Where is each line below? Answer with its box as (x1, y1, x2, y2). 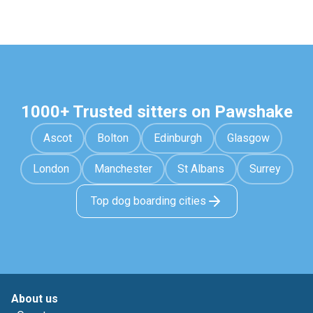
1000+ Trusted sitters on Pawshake (20, 102, 293, 122)
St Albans (177, 162, 224, 175)
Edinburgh (154, 131, 202, 145)
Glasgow (227, 131, 270, 145)
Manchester (94, 162, 152, 175)
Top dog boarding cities (90, 194, 206, 208)
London (32, 162, 69, 175)
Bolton (97, 131, 129, 145)
